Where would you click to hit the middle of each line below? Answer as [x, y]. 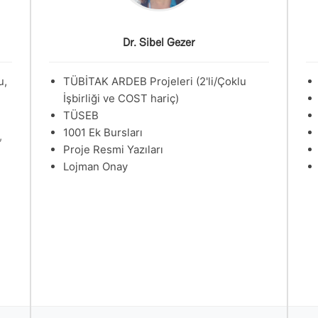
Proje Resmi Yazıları [113, 149]
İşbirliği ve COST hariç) [121, 98]
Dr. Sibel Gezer [159, 42]
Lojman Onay [95, 166]
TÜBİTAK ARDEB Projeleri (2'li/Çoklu [155, 81]
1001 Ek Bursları [103, 132]
